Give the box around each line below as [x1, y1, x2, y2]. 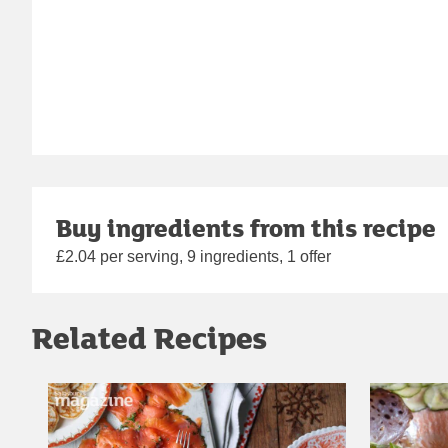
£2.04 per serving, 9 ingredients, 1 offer [56, 248, 331, 266]
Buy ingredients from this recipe [56, 210, 436, 246]
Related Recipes [32, 316, 267, 360]
